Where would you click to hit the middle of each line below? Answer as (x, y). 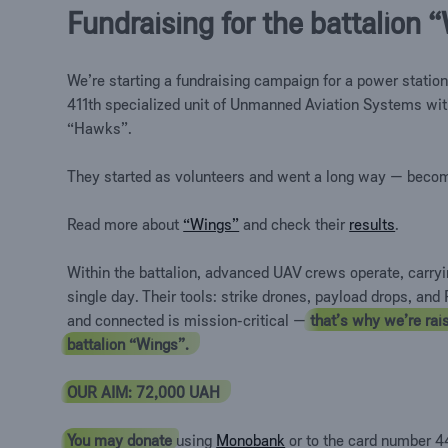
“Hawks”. (100, 127)
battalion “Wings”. (130, 343)
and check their (294, 223)
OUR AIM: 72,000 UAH (146, 391)
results (372, 223)
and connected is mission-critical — (189, 319)
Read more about (125, 223)
